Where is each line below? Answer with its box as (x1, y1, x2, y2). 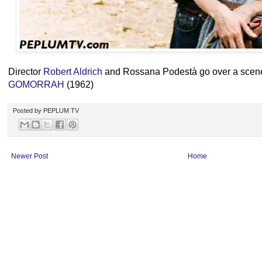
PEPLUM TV (43, 106, 79, 114)
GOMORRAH (8, 79, 64, 89)
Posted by (13, 106, 43, 114)
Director (8, 66, 43, 77)
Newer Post (11, 152, 48, 161)
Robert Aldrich (43, 66, 102, 77)
